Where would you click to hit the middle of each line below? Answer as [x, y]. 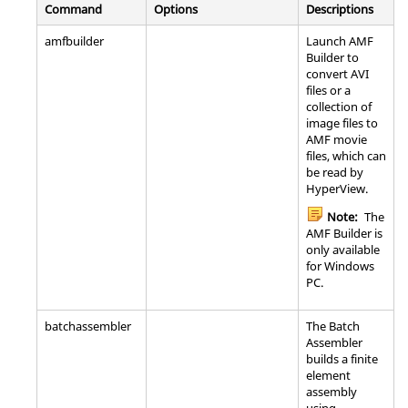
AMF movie [337, 139]
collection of [339, 106]
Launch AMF [340, 41]
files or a [328, 90]
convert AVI [337, 73]
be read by [335, 172]
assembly [331, 391]
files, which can [346, 155]
